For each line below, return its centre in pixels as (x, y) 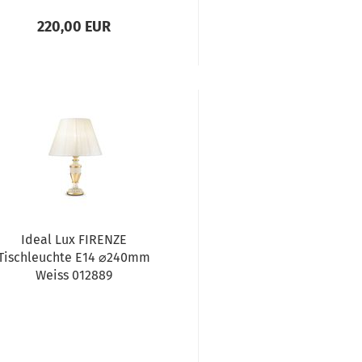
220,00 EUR (74, 27)
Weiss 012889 (74, 275)
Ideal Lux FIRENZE (74, 240)
